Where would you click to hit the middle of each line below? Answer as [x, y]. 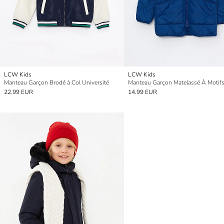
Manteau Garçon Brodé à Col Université [56, 82]
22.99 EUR [18, 92]
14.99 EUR [142, 92]
